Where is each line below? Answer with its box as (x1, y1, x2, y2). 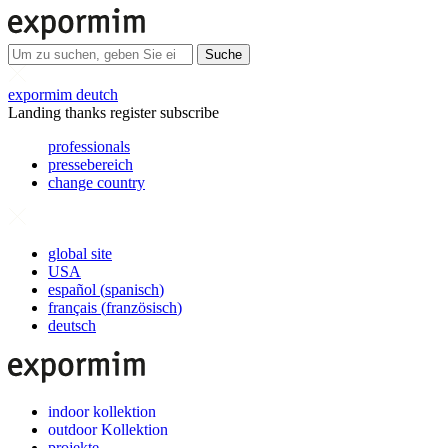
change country (48, 174, 145, 191)
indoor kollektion (48, 403, 156, 420)
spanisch (105, 281, 159, 298)
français (48, 299, 97, 316)
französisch (106, 299, 177, 316)
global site (48, 245, 112, 262)
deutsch (48, 317, 96, 334)
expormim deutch (8, 86, 118, 103)
